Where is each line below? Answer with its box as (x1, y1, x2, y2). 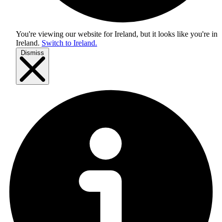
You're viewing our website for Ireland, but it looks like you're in (16, 30, 218, 38)
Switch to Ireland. (42, 39, 97, 47)
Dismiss (21, 49, 44, 56)
